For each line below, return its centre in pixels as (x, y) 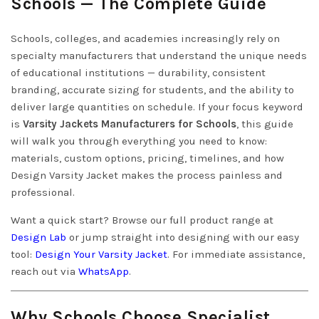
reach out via (45, 271)
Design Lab (38, 237)
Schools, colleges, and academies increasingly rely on (145, 38)
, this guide (265, 124)
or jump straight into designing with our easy (183, 237)
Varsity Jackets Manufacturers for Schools (130, 124)
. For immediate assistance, (236, 254)
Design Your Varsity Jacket (101, 254)
